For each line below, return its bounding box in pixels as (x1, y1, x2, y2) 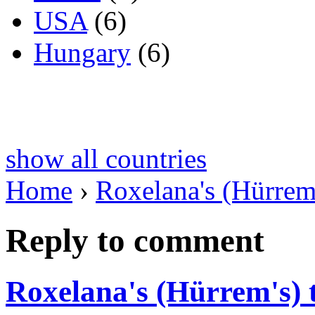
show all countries (6, 143, 207, 174)
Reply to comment (6, 221, 264, 259)
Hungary (34, 37, 131, 68)
